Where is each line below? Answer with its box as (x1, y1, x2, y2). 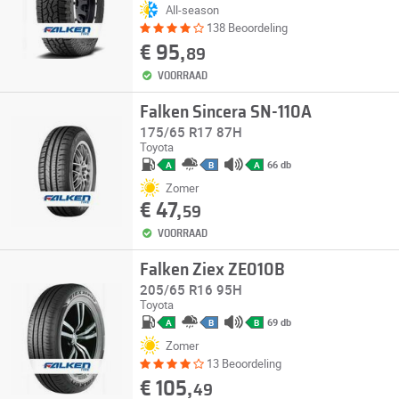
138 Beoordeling (206, 20, 288, 36)
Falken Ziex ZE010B (139, 261, 285, 279)
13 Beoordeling (206, 355, 281, 371)
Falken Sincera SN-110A (139, 103, 312, 121)
